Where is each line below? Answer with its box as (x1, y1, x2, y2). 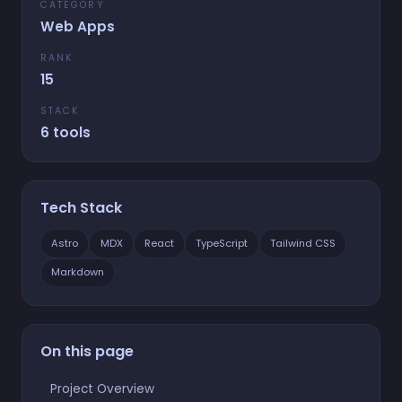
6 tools (40, 122, 91, 142)
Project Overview (49, 380, 154, 398)
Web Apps (40, 17, 115, 37)
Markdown (51, 265, 105, 280)
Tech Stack (40, 197, 122, 218)
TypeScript (196, 235, 249, 250)
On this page (40, 340, 134, 362)
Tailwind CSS (269, 235, 336, 250)
